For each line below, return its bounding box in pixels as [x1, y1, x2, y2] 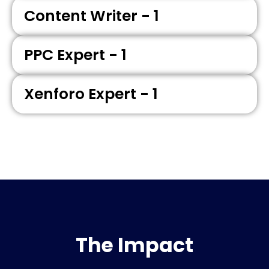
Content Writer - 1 [24, 5, 159, 26]
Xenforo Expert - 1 [24, 83, 158, 104]
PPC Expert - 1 [24, 44, 127, 65]
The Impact [76, 231, 193, 259]
